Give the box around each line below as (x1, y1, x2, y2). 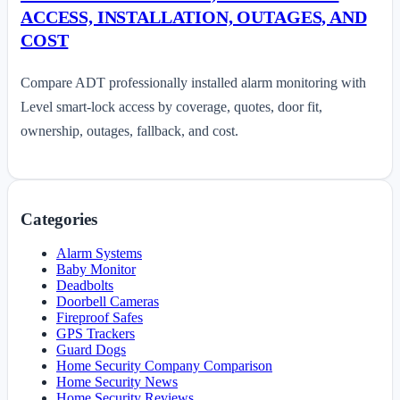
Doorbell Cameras (56, 294, 159, 310)
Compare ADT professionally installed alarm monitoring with (21, 75, 366, 91)
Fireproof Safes (56, 310, 143, 326)
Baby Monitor (56, 262, 136, 278)
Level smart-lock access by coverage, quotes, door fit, (21, 99, 322, 115)
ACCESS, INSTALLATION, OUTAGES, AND (21, 6, 367, 27)
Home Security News (56, 374, 178, 390)
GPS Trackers (56, 326, 135, 342)
